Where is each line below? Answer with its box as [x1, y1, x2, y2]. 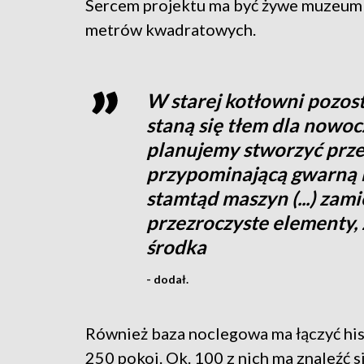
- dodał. [145, 271, 188, 286]
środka [145, 234, 206, 258]
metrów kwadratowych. [85, 19, 256, 39]
